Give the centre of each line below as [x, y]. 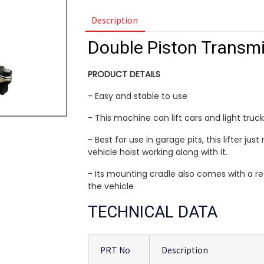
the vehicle [112, 187]
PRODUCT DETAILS [124, 75]
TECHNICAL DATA [153, 213]
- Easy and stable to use [139, 96]
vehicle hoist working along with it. [158, 152]
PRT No [115, 250]
